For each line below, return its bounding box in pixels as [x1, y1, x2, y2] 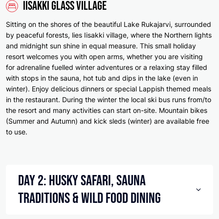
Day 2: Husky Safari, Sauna [18, 172, 146, 190]
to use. [6, 128, 27, 136]
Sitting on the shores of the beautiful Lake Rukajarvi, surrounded [6, 20, 211, 29]
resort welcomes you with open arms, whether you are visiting [6, 52, 203, 61]
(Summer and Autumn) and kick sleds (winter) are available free [6, 117, 209, 126]
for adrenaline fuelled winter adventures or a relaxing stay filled [6, 63, 207, 72]
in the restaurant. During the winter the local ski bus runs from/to [6, 95, 211, 104]
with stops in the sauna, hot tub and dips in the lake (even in [6, 74, 198, 83]
